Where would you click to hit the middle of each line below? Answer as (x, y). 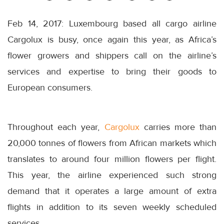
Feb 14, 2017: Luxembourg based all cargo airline (112, 24)
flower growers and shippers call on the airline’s (112, 56)
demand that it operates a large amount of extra (112, 191)
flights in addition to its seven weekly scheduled (112, 207)
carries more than (178, 127)
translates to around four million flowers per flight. (112, 159)
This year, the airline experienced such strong (112, 175)
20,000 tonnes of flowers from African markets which (112, 143)
